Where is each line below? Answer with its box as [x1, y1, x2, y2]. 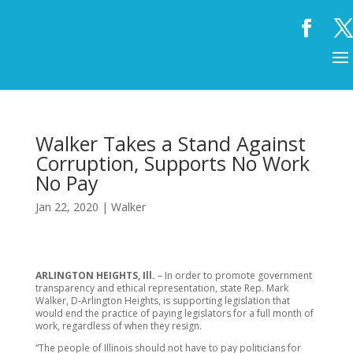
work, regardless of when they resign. [35, 319, 202, 333]
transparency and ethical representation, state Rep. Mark [35, 281, 288, 295]
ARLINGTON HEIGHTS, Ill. [35, 269, 155, 282]
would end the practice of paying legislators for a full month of [35, 307, 314, 320]
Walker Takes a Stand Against [35, 130, 306, 157]
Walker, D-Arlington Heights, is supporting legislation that [35, 294, 290, 307]
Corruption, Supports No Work [35, 150, 310, 176]
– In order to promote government [154, 269, 312, 282]
